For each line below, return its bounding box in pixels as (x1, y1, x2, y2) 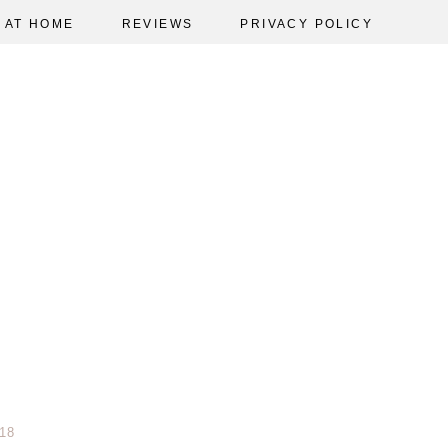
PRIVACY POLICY (240, 17, 374, 32)
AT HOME (4, 17, 75, 32)
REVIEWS (121, 17, 194, 32)
